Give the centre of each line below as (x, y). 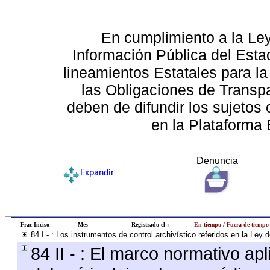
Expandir (97, 173)
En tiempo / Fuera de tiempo (231, 224)
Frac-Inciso (35, 224)
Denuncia (217, 161)
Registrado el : (150, 224)
